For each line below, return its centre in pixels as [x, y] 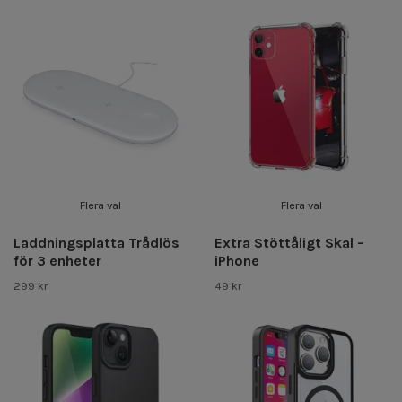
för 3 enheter [57, 260]
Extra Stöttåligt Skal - [289, 242]
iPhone [237, 260]
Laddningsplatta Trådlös [96, 242]
